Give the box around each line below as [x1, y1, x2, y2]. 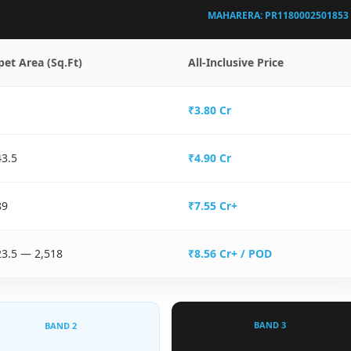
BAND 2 [45, 320, 78, 331]
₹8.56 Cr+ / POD [188, 246, 272, 261]
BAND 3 [254, 319, 287, 331]
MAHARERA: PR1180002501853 [207, 9, 349, 22]
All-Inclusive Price [188, 55, 284, 70]
